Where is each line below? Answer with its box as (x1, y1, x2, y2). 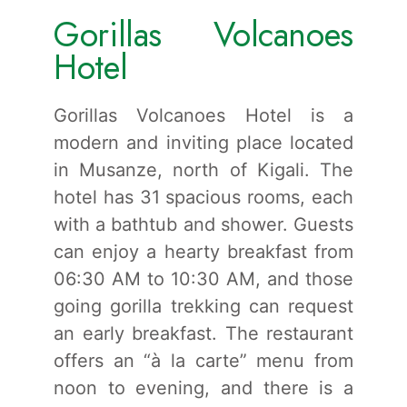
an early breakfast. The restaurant (54, 322, 353, 344)
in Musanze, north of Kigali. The (54, 158, 353, 181)
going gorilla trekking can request (54, 294, 353, 317)
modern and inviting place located (54, 131, 353, 154)
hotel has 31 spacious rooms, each (54, 185, 353, 208)
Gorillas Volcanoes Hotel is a (54, 104, 353, 126)
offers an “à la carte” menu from (54, 349, 353, 372)
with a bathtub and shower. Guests (54, 213, 353, 235)
